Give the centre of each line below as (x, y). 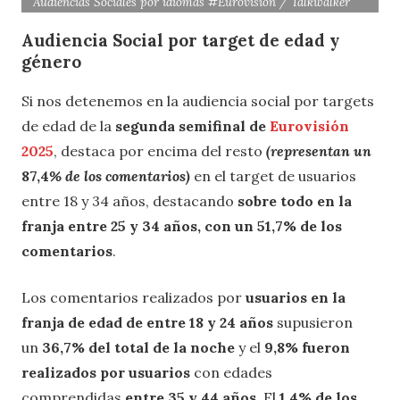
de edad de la (68, 126)
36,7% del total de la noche (137, 348)
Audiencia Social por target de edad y (180, 40)
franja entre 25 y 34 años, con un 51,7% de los (182, 226)
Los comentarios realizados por (133, 298)
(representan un (319, 151)
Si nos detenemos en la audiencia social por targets (198, 101)
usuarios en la (296, 298)
